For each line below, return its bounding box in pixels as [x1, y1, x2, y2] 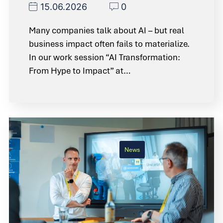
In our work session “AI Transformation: [29, 51, 180, 63]
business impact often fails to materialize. [29, 38, 190, 49]
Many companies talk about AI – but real [29, 24, 184, 36]
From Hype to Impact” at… [29, 65, 131, 76]
